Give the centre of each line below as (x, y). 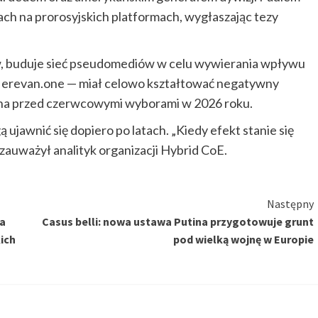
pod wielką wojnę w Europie (243, 240)
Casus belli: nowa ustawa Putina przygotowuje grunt (177, 222)
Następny (290, 204)
